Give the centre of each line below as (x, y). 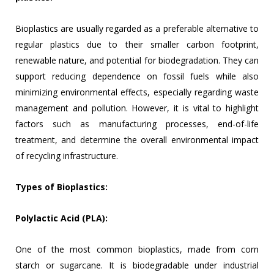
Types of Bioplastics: (61, 187)
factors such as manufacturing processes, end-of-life (137, 124)
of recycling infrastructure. (67, 156)
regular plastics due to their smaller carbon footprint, (137, 45)
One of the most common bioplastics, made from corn (137, 250)
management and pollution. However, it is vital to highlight (137, 108)
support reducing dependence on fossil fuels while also (137, 76)
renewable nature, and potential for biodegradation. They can (137, 61)
